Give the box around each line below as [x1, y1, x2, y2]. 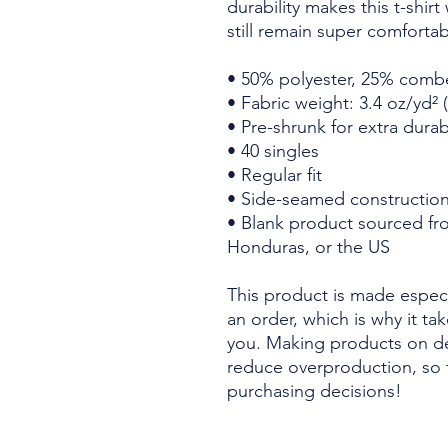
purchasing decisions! [227, 380, 402, 402]
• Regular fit [227, 164, 322, 186]
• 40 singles [227, 140, 319, 162]
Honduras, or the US [227, 236, 390, 258]
